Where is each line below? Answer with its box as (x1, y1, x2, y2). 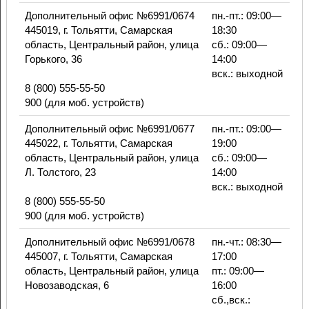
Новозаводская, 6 (24, 279, 109, 292)
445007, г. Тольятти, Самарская (24, 250, 172, 263)
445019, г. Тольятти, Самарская (24, 24, 172, 37)
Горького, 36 (24, 53, 82, 66)
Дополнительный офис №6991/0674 (24, 10, 195, 22)
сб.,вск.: (211, 294, 250, 306)
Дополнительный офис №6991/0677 (24, 123, 195, 135)
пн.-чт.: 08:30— (211, 236, 281, 248)
